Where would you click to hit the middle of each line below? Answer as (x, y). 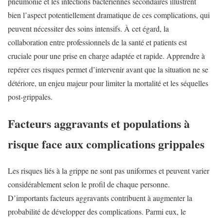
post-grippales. (30, 96)
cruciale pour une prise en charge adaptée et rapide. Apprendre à (106, 55)
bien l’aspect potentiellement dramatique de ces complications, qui (109, 15)
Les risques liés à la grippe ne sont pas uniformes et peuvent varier (109, 170)
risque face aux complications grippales (106, 144)
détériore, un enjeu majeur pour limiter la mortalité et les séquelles (108, 83)
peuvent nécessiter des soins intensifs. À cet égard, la (88, 28)
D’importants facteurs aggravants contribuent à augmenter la (100, 198)
